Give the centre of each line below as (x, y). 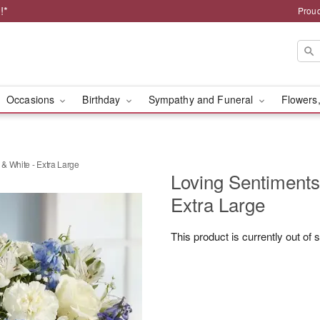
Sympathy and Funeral (202, 99)
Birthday (103, 99)
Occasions (32, 99)
